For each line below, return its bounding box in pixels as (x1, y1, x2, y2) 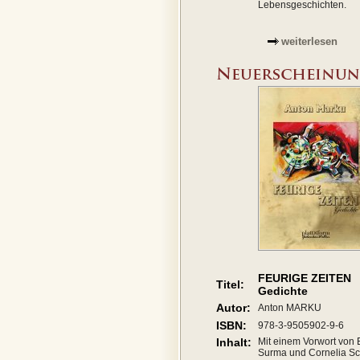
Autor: (216, 301, 251, 314)
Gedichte (258, 284, 308, 297)
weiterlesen (281, 35, 337, 47)
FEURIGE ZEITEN (258, 272, 351, 284)
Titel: (216, 278, 244, 291)
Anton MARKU (258, 302, 321, 313)
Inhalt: (216, 336, 252, 349)
